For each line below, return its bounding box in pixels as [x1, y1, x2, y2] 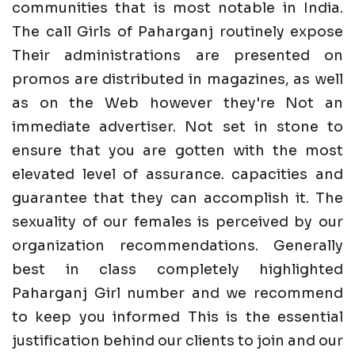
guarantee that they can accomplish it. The [12, 189, 343, 208]
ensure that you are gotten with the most [12, 142, 343, 160]
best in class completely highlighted [12, 261, 343, 279]
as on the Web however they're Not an [12, 94, 343, 113]
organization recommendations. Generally [12, 237, 343, 255]
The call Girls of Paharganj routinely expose [12, 23, 343, 41]
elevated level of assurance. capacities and [12, 166, 343, 184]
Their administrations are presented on [12, 47, 343, 65]
